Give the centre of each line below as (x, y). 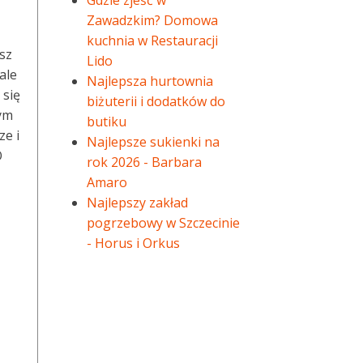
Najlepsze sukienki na (153, 142)
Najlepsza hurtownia (150, 81)
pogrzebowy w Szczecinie (163, 223)
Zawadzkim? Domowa (152, 20)
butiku (107, 122)
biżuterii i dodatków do (156, 101)
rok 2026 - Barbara (144, 162)
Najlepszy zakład (137, 203)
